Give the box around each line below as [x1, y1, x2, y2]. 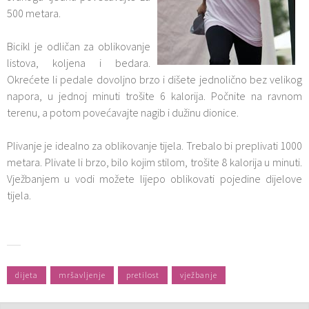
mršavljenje [59, 270, 106, 280]
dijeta [15, 270, 38, 280]
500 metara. [7, 6, 61, 20]
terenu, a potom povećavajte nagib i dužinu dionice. [7, 106, 239, 119]
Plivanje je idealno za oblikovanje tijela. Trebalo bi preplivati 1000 [7, 139, 302, 152]
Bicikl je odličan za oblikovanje [7, 39, 150, 53]
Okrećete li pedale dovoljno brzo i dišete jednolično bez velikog [7, 72, 302, 86]
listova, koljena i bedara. [7, 56, 150, 70]
